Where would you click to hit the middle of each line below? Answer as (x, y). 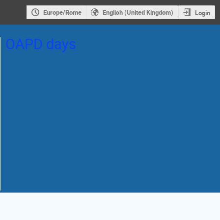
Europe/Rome (62, 13)
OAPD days (41, 44)
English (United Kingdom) (138, 13)
